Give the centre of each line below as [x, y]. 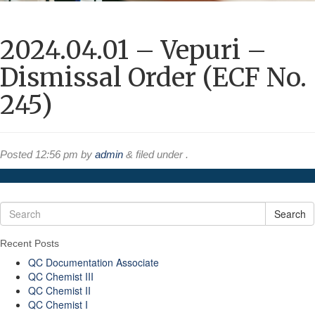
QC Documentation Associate [94, 262]
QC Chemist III [61, 276]
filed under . [161, 154]
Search [290, 214]
